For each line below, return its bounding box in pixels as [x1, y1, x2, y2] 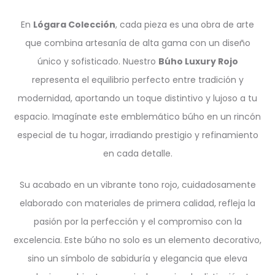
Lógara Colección [33, 18, 115, 31]
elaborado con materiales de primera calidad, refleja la [20, 197, 255, 209]
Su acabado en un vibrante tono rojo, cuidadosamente [19, 179, 256, 191]
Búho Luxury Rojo [158, 55, 238, 68]
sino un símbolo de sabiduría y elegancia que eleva [28, 252, 247, 265]
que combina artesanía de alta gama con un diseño [25, 37, 250, 49]
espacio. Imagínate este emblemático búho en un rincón [14, 110, 261, 123]
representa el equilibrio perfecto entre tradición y [31, 74, 244, 86]
